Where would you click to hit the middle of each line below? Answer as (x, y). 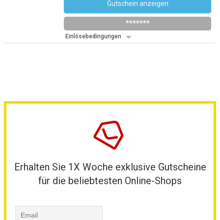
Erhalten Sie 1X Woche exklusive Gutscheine (110, 167)
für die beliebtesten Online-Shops (110, 181)
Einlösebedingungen (94, 36)
